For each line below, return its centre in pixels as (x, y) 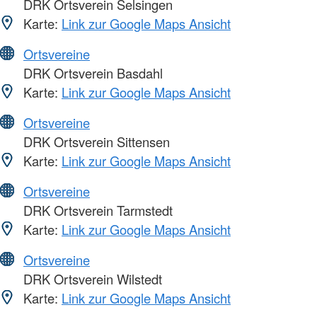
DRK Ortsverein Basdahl (91, 73)
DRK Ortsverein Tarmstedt (96, 210)
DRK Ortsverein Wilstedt (91, 278)
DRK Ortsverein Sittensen (95, 141)
